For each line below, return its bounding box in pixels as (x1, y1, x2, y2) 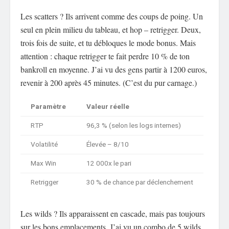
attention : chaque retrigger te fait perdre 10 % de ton (20, 50, 190, 61)
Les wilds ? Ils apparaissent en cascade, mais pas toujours (20, 208, 205, 219)
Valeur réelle (86, 101, 129, 112)
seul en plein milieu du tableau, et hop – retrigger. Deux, (20, 24, 201, 35)
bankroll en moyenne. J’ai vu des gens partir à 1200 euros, (20, 63, 207, 75)
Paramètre (31, 101, 66, 112)
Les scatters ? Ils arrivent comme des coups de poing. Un (20, 10, 203, 21)
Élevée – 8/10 (86, 139, 129, 150)
